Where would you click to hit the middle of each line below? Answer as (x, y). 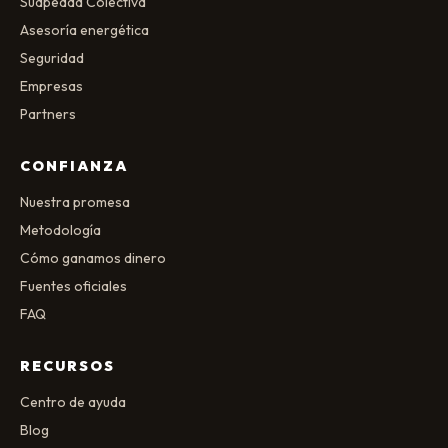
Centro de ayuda (73, 402)
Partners (48, 114)
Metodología (60, 230)
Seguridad (52, 58)
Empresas (51, 86)
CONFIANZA (74, 166)
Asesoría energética (84, 30)
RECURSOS (67, 366)
